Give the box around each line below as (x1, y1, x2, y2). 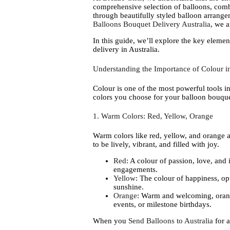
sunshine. (113, 183, 144, 191)
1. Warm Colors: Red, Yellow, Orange (92, 112, 213, 121)
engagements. (113, 165, 158, 174)
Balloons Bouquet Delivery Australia (92, 20, 210, 28)
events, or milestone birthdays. (113, 200, 212, 209)
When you (92, 217, 128, 225)
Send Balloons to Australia (128, 217, 213, 225)
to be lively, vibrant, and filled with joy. (92, 140, 219, 149)
